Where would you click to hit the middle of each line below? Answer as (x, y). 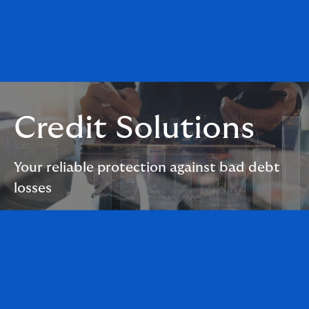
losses (33, 188)
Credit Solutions (134, 128)
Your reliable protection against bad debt (147, 167)
